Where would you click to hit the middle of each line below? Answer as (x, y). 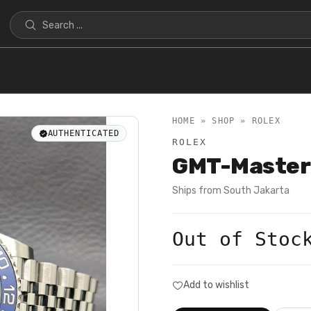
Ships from (198, 191)
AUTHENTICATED (83, 133)
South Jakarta (257, 191)
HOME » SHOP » (212, 121)
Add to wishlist (216, 285)
